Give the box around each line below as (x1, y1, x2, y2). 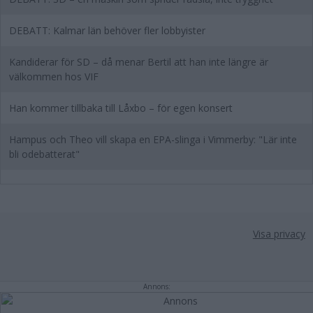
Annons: (143, 282, 170, 291)
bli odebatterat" (9, 147, 80, 161)
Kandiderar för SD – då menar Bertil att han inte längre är (9, 55, 268, 68)
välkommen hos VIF (9, 70, 99, 83)
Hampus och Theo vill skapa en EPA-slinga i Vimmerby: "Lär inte (9, 133, 297, 146)
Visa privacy (252, 227, 305, 240)
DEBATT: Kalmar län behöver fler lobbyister (9, 24, 205, 37)
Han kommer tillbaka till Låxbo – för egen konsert (9, 101, 233, 115)
